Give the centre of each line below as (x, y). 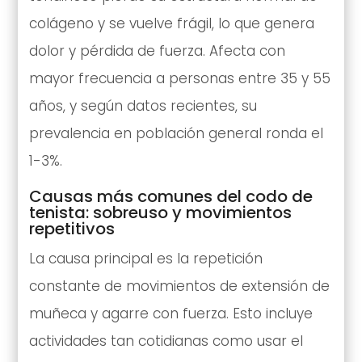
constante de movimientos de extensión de (179, 286)
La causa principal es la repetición (145, 259)
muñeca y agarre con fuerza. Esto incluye (170, 314)
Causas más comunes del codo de (170, 197)
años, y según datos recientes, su (143, 106)
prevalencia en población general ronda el (176, 134)
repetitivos (72, 229)
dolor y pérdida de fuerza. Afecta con (157, 51)
